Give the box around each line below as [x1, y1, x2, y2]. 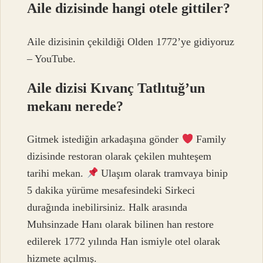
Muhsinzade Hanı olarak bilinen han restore [27, 218, 214, 231]
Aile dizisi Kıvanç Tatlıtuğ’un [27, 80, 205, 96]
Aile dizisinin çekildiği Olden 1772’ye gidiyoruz [27, 35, 235, 48]
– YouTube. [27, 52, 76, 65]
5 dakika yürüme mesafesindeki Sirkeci [27, 184, 195, 197]
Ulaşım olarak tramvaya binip [98, 167, 228, 180]
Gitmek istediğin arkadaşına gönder [27, 133, 182, 146]
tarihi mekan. [27, 167, 87, 180]
